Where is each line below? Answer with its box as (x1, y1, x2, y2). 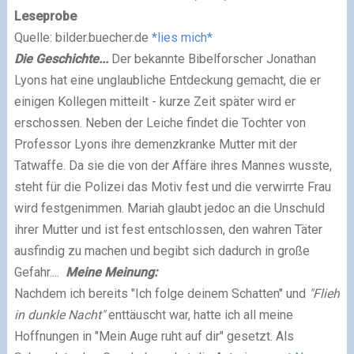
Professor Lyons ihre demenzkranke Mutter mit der (13, 137, 297, 153)
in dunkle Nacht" (13, 307, 105, 323)
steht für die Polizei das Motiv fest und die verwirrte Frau (13, 179, 331, 195)
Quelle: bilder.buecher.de (13, 30, 152, 46)
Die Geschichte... (13, 51, 108, 67)
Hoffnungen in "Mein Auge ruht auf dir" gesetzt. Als (13, 329, 294, 345)
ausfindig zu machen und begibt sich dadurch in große (13, 243, 310, 259)
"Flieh (308, 286, 340, 302)
